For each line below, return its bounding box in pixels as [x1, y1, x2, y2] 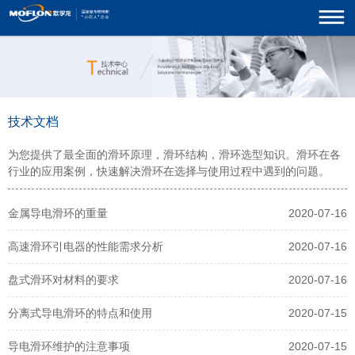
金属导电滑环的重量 [8, 206, 108, 219]
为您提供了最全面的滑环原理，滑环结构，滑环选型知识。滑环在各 [8, 147, 341, 161]
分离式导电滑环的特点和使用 [8, 306, 152, 319]
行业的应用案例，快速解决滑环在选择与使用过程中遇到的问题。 [8, 164, 330, 177]
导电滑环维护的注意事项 [8, 339, 130, 353]
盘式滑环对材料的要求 [8, 273, 119, 286]
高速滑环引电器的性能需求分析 [8, 239, 163, 253]
